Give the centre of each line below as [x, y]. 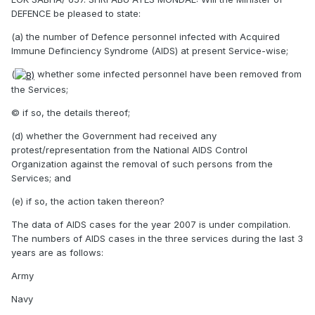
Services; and [41, 178]
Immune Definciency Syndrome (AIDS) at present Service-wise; [150, 51]
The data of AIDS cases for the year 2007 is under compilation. [151, 224]
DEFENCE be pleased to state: [76, 14]
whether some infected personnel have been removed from [168, 74]
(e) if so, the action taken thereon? [88, 201]
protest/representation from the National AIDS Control [129, 149]
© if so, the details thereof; [71, 112]
